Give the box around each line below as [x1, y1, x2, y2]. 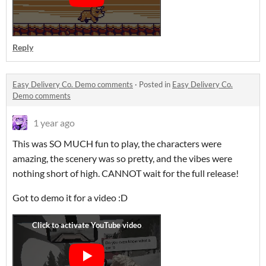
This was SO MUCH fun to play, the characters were [12, 138, 221, 149]
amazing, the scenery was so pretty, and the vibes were [12, 153, 232, 164]
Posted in [139, 80, 172, 89]
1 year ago [33, 117, 75, 128]
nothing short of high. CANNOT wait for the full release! [12, 167, 239, 179]
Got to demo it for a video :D [12, 192, 128, 203]
